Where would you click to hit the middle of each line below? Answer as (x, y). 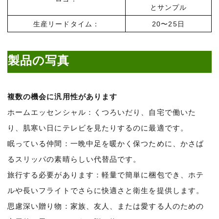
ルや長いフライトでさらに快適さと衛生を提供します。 (106, 190)
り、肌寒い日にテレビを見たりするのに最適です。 (98, 128)
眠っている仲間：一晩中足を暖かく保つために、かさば (106, 143)
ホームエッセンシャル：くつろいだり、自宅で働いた (102, 112)
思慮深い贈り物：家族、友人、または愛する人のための (106, 206)
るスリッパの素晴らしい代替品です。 (74, 159)
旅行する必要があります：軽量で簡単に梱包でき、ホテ (106, 175)
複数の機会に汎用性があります (63, 96)
